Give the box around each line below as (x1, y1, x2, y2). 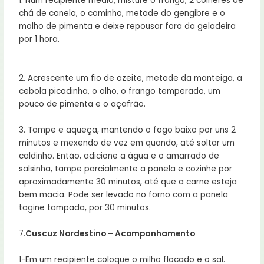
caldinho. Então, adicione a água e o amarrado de (19, 150, 220, 162)
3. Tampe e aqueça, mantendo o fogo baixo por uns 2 (19, 124, 236, 136)
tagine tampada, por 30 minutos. (19, 202, 151, 214)
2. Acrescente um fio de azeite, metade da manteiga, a (19, 72, 243, 84)
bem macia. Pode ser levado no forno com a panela (19, 189, 229, 201)
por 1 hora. (19, 34, 60, 45)
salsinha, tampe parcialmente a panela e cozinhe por (19, 163, 233, 175)
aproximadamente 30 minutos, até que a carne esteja (19, 176, 237, 188)
